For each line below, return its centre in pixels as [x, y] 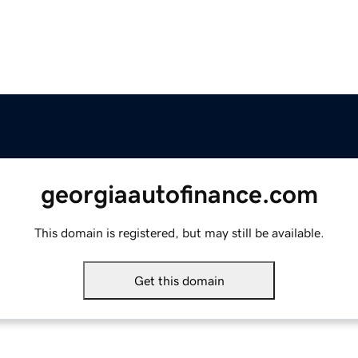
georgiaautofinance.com [179, 195]
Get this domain [179, 281]
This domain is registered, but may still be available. [179, 233]
